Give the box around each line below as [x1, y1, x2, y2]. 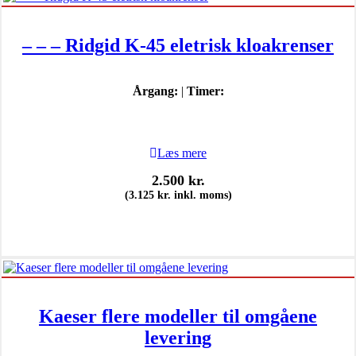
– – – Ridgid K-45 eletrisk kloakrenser [22, 34, 334, 56]
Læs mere [157, 145, 207, 160]
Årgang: [132, 83, 178, 98]
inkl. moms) [170, 188, 232, 201]
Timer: [186, 83, 224, 98]
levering [145, 327, 211, 348]
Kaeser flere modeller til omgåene [39, 305, 317, 327]
